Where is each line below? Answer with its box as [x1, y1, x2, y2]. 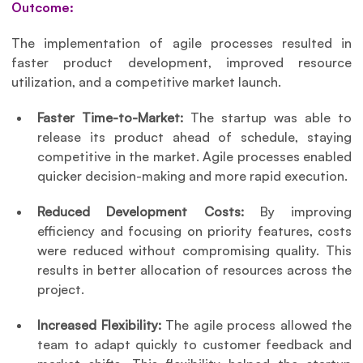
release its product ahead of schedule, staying [37, 128, 352, 145]
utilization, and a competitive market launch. [11, 73, 282, 90]
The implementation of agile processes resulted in [11, 34, 352, 51]
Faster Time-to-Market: [37, 109, 184, 126]
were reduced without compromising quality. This [37, 241, 352, 258]
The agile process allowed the [160, 316, 352, 333]
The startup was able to [183, 109, 352, 126]
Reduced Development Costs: [37, 203, 244, 220]
